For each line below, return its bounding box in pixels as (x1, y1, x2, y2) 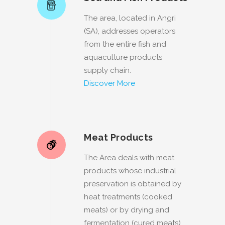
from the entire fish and (84, 39, 166, 49)
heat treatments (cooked (84, 192, 172, 201)
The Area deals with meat (84, 153, 174, 162)
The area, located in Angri (84, 13, 176, 23)
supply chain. (84, 65, 131, 75)
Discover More (84, 78, 135, 88)
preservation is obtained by (84, 179, 181, 188)
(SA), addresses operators (84, 26, 175, 36)
